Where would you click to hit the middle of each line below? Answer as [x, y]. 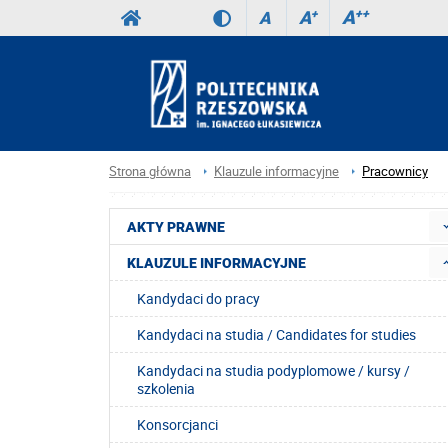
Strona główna [150, 171]
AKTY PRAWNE [176, 227]
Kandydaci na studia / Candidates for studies [276, 335]
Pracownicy [395, 171]
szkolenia [166, 389]
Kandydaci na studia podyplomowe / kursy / [273, 371]
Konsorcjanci [177, 425]
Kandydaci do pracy [198, 299]
